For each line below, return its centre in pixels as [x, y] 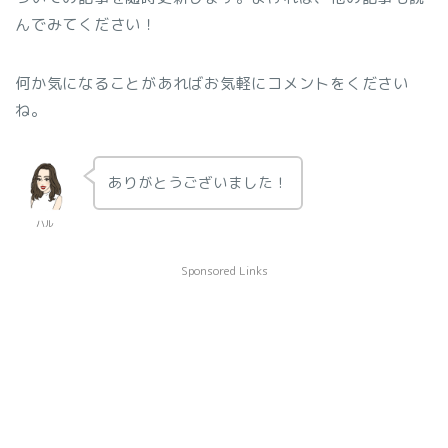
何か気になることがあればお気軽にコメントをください [212, 84]
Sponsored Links [224, 270]
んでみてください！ [86, 25]
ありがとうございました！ [197, 182]
